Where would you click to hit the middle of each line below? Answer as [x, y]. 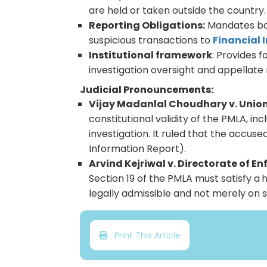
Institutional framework [151, 55]
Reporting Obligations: [147, 26]
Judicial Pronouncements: [147, 90]
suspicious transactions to [151, 41]
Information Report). [139, 149]
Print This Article [144, 235]
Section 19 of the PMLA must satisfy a [175, 179]
